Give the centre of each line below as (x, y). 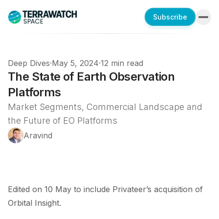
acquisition (173, 189)
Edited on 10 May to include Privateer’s (81, 189)
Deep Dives (29, 63)
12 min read (122, 63)
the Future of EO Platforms (63, 120)
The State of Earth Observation (91, 77)
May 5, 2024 (75, 63)
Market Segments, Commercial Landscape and (105, 107)
